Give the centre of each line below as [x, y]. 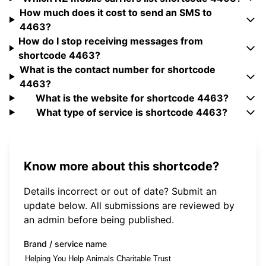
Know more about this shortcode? [121, 166]
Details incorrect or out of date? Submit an [120, 191]
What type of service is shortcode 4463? [132, 113]
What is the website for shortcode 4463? [132, 98]
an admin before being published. [99, 219]
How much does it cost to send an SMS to [115, 13]
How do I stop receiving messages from [111, 41]
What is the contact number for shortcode [117, 70]
